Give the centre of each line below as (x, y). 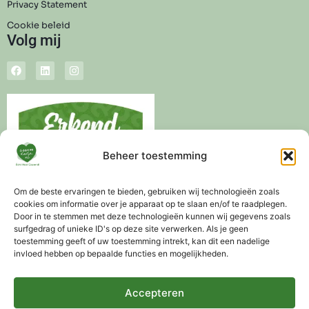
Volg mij (34, 40)
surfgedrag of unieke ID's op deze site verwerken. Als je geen (131, 229)
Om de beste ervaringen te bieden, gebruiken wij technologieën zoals (147, 191)
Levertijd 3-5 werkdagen (85, 269)
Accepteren (154, 292)
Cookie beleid (39, 26)
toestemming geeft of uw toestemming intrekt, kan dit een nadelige (142, 241)
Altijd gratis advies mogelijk (229, 269)
